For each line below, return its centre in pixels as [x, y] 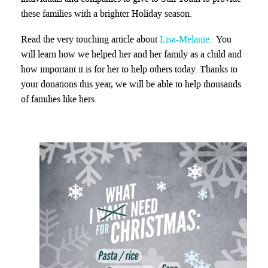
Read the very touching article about [90, 39]
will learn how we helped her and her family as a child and [131, 54]
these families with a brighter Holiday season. [108, 14]
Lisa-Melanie [185, 39]
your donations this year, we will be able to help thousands [131, 84]
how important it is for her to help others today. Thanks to [129, 69]
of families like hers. [59, 99]
